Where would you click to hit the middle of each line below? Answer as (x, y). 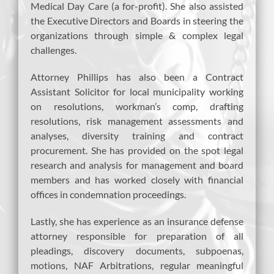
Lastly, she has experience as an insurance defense (137, 221)
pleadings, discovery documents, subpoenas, (137, 250)
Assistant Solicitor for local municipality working (137, 91)
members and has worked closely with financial (137, 179)
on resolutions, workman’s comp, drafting (137, 106)
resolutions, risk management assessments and (137, 120)
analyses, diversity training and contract (137, 135)
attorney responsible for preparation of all (137, 235)
